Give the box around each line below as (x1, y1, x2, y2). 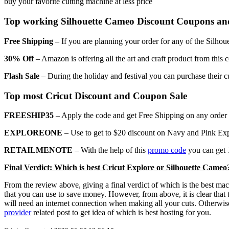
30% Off (4, 54, 34, 63)
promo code (148, 146, 186, 155)
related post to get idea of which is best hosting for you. (31, 208, 211, 217)
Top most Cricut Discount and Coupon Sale (4, 90, 187, 101)
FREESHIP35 (4, 111, 54, 120)
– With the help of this (73, 146, 148, 155)
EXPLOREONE (4, 128, 62, 138)
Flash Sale (4, 71, 39, 80)
